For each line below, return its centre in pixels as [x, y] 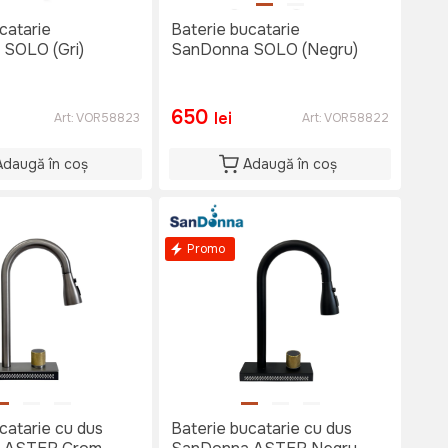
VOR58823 [108, 118]
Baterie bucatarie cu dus [261, 428]
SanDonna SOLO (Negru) [264, 49]
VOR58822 [356, 118]
